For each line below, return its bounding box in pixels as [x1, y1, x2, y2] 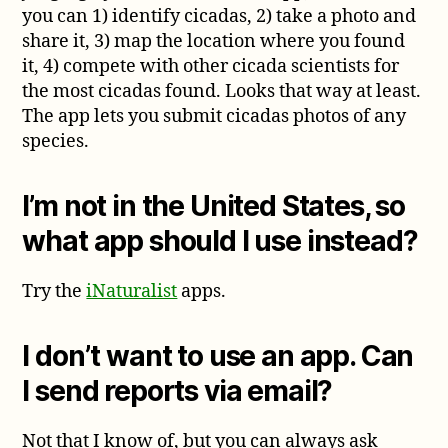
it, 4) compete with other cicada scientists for [22, 54, 400, 78]
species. [22, 129, 90, 153]
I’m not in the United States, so [22, 188, 406, 223]
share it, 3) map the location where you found [22, 29, 406, 53]
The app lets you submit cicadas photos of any [22, 104, 407, 128]
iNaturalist [86, 279, 178, 303]
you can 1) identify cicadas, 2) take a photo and [22, 4, 417, 28]
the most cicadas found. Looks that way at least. [22, 79, 422, 103]
